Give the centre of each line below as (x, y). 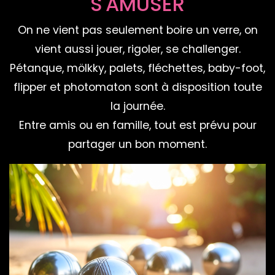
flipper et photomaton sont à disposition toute (137, 87)
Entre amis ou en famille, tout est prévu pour (137, 126)
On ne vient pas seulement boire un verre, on (137, 30)
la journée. (137, 107)
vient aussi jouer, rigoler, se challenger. (137, 49)
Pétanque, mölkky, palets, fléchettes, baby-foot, (137, 68)
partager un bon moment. (137, 145)
